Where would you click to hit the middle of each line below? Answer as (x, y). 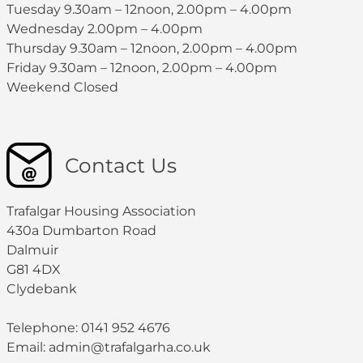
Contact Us (121, 165)
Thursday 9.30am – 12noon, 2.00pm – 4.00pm (152, 48)
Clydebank (42, 288)
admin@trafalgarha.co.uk (130, 347)
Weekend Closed (62, 87)
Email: (28, 347)
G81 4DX (34, 269)
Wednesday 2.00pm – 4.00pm (105, 28)
